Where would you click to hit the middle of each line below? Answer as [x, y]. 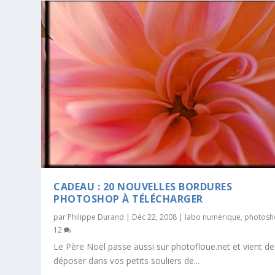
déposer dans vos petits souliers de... [127, 260]
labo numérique [213, 217]
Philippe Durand [96, 217]
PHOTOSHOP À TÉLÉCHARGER [128, 199]
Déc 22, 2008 [155, 217]
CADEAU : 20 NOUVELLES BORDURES [143, 186]
